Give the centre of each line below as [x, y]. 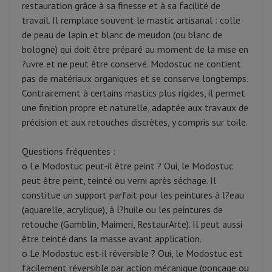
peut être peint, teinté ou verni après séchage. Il [119, 181]
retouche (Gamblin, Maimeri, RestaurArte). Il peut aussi [132, 224]
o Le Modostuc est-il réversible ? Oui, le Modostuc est [132, 253]
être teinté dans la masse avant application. [112, 239]
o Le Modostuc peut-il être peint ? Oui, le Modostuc [127, 166]
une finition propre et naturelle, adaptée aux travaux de [135, 108]
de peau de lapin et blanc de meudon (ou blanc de [122, 35]
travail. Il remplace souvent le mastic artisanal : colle [131, 20]
